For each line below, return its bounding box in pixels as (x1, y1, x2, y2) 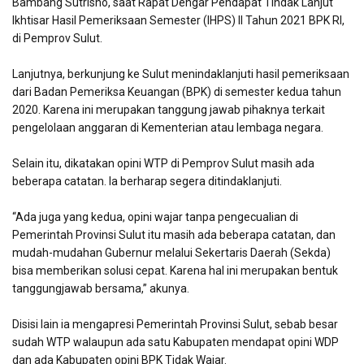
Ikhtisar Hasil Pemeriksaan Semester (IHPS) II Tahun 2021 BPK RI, (12, 14, 344, 28)
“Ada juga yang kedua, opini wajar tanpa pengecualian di (12, 210, 298, 224)
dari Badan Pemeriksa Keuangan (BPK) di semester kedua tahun (12, 85, 341, 99)
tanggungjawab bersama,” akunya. (12, 282, 189, 296)
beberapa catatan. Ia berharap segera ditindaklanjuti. (12, 175, 282, 188)
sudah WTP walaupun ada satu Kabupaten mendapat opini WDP (12, 336, 339, 349)
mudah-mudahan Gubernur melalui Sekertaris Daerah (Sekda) (12, 246, 331, 260)
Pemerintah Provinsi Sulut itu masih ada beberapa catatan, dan (12, 228, 336, 242)
